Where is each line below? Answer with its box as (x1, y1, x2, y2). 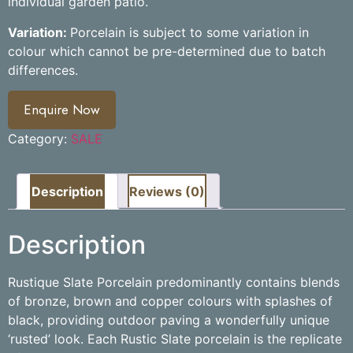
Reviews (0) (129, 184, 205, 200)
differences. (8, 61, 78, 78)
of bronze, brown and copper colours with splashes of (8, 293, 333, 310)
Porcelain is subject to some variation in (70, 24, 309, 40)
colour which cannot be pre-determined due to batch (8, 43, 325, 59)
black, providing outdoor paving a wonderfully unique (8, 312, 329, 329)
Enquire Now (24, 100, 100, 120)
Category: (8, 131, 71, 147)
